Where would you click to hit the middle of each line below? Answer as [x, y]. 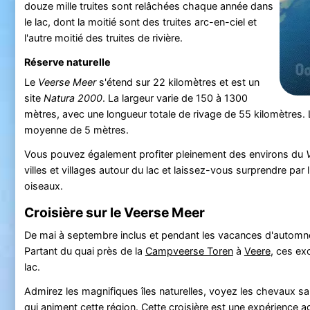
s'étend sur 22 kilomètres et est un [177, 82]
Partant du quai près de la [84, 250]
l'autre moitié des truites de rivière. [103, 38]
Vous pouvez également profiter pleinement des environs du [165, 154]
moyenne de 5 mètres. [76, 129]
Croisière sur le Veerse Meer [114, 213]
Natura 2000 [73, 98]
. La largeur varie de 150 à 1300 [175, 98]
